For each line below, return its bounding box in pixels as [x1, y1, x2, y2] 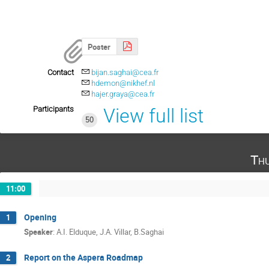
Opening [24, 211, 56, 223]
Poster [88, 41, 111, 52]
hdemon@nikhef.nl [91, 79, 156, 88]
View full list [103, 104, 204, 127]
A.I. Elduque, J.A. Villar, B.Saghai [56, 226, 164, 238]
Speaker [24, 226, 53, 238]
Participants [33, 104, 74, 113]
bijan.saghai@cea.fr [91, 68, 159, 77]
